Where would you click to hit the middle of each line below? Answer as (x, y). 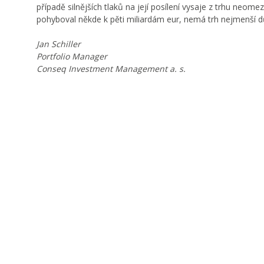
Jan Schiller (59, 44)
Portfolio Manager (72, 56)
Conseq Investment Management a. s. (111, 69)
